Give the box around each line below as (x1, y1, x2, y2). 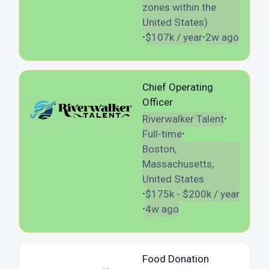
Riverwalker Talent (142, 112, 224, 125)
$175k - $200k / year (145, 187, 240, 200)
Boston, (142, 142, 177, 155)
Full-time (142, 127, 182, 140)
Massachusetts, (142, 157, 214, 170)
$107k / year (145, 31, 202, 43)
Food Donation (142, 252, 209, 265)
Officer (142, 95, 173, 108)
